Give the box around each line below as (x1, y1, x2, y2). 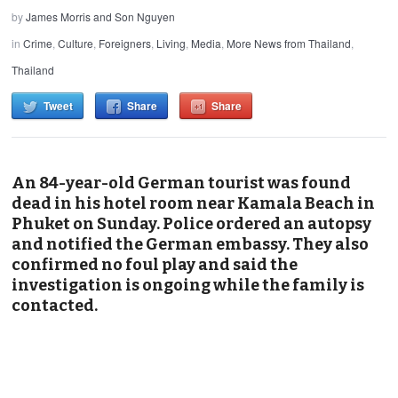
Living (156, 35, 187, 51)
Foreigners (99, 35, 152, 51)
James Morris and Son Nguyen (26, 8, 176, 24)
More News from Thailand (227, 35, 352, 51)
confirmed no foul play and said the (12, 254, 298, 275)
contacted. (12, 295, 99, 315)
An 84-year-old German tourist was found (12, 172, 352, 193)
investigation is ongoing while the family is (12, 275, 365, 295)
